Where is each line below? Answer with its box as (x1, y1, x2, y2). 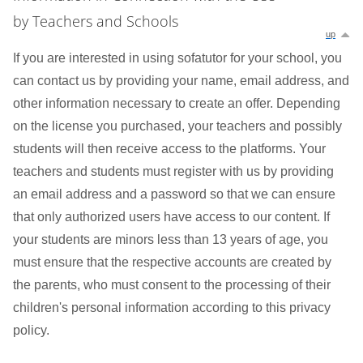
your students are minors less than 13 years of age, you (13, 233, 328, 246)
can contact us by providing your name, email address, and (13, 74, 349, 88)
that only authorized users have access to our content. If (13, 210, 330, 224)
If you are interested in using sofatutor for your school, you (13, 51, 342, 65)
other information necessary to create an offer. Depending (13, 96, 340, 110)
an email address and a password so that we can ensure (13, 187, 335, 201)
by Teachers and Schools (13, 11, 178, 31)
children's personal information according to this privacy (13, 301, 331, 314)
